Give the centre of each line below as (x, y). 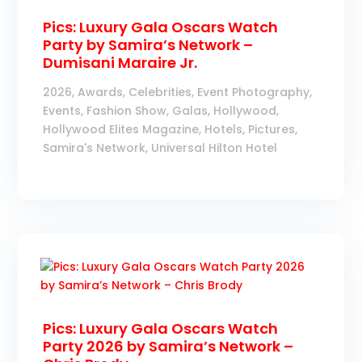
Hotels (224, 129)
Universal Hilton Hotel (215, 148)
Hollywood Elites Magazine (121, 129)
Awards (101, 92)
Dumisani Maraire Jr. (120, 63)
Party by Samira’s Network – (148, 45)
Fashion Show (127, 111)
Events (62, 111)
